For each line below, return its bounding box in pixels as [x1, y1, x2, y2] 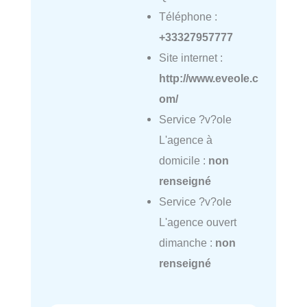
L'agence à [158, 134, 212, 147]
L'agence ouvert [158, 216, 236, 229]
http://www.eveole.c [158, 72, 258, 85]
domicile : [158, 154, 208, 167]
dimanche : [158, 236, 215, 249]
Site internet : [158, 51, 223, 64]
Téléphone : [158, 10, 217, 23]
